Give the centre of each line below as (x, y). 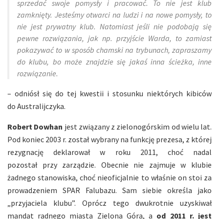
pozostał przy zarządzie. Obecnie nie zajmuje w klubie (109, 164)
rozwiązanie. (38, 73)
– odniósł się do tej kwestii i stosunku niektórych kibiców (109, 93)
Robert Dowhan (35, 126)
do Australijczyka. (36, 106)
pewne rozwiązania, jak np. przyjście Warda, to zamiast (114, 38)
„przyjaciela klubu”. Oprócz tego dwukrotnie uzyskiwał (109, 203)
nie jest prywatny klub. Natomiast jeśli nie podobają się (114, 26)
